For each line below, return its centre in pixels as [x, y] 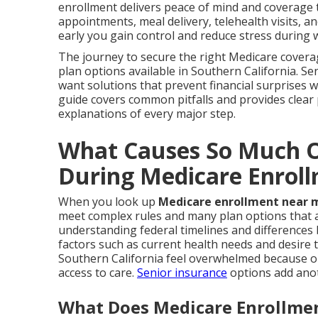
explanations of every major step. [147, 114]
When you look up [108, 202]
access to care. [98, 273]
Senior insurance [182, 273]
